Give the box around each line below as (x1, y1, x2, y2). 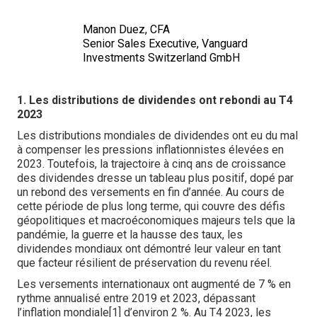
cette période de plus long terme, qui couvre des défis (17, 200, 285, 213)
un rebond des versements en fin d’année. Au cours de (17, 185, 284, 199)
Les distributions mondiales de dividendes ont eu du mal (17, 129, 298, 142)
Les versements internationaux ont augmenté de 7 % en (17, 277, 291, 291)
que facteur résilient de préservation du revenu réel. (17, 256, 272, 270)
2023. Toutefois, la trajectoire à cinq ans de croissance (17, 157, 286, 171)
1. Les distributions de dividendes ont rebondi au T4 (17, 93, 293, 107)
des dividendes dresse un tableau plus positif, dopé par (17, 171, 294, 185)
